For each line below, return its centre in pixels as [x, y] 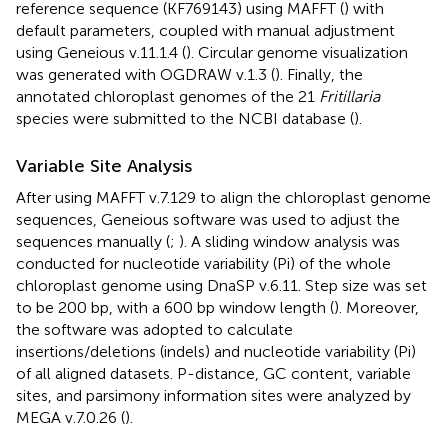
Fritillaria [349, 96]
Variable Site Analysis [104, 165]
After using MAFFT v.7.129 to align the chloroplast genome [223, 197]
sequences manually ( [93, 241]
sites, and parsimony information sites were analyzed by [213, 395]
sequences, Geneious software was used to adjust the [208, 219]
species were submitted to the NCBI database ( [185, 118]
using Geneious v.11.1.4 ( [101, 52]
